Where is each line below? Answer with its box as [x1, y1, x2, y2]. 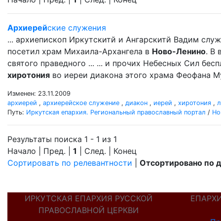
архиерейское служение [43, 99, 119, 107]
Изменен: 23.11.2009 [7, 90, 71, 97]
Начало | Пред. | [7, 146, 73, 156]
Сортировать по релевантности [7, 158, 132, 168]
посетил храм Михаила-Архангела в [7, 46, 152, 56]
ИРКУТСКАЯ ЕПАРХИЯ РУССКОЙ [24, 193, 152, 203]
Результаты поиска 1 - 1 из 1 [7, 134, 117, 144]
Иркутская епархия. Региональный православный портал [26, 109, 206, 116]
